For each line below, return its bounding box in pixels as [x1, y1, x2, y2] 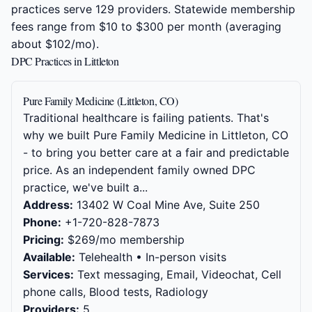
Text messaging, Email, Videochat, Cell [74, 267, 281, 281]
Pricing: [23, 233, 64, 247]
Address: [23, 198, 73, 212]
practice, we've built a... [23, 180, 148, 194]
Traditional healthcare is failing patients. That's [23, 111, 269, 125]
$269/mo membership [64, 233, 185, 247]
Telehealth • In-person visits [75, 250, 226, 264]
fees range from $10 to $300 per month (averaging [11, 19, 281, 33]
